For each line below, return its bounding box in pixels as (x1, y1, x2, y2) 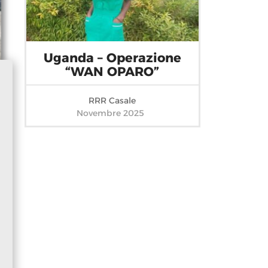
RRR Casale (89, 95, 136, 106)
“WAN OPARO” (65, 64, 160, 80)
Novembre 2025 (76, 108, 144, 119)
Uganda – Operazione (43, 50, 181, 66)
